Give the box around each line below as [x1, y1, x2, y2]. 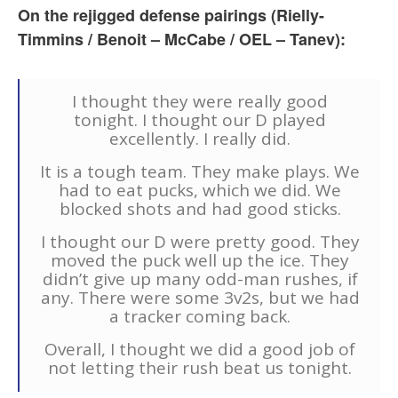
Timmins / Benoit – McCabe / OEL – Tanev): [18, 28, 346, 52]
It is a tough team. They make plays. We [40, 160, 360, 184]
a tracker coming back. [109, 305, 291, 329]
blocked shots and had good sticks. [59, 197, 341, 221]
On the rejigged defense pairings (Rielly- [18, 4, 324, 28]
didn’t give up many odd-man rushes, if [42, 267, 358, 291]
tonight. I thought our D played [74, 108, 326, 132]
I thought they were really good [72, 90, 328, 114]
